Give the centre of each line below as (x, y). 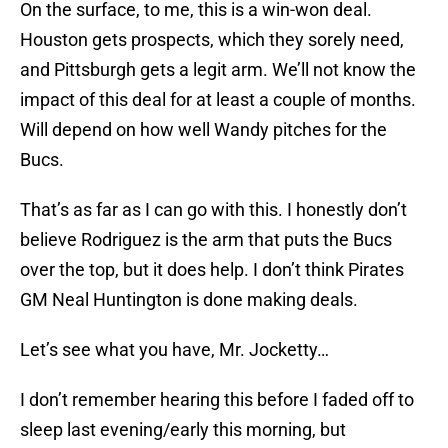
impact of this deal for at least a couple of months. (218, 100)
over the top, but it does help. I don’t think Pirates (212, 270)
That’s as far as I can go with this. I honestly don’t (213, 210)
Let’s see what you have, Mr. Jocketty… (174, 350)
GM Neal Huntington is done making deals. (189, 300)
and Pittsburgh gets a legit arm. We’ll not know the (218, 70)
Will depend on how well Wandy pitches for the (203, 130)
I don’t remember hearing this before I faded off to (217, 400)
